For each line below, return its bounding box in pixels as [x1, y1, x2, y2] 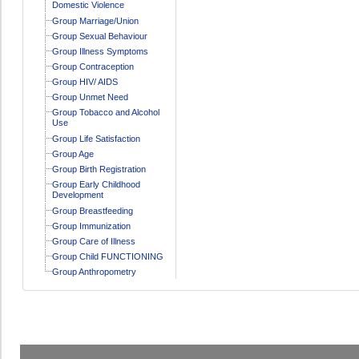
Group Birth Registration [51, 163, 146, 174]
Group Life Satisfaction [51, 133, 140, 143]
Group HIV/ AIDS [51, 76, 118, 87]
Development [51, 189, 103, 201]
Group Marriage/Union [51, 15, 139, 26]
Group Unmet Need [51, 91, 128, 102]
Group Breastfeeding [51, 205, 133, 216]
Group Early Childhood [51, 179, 140, 189]
